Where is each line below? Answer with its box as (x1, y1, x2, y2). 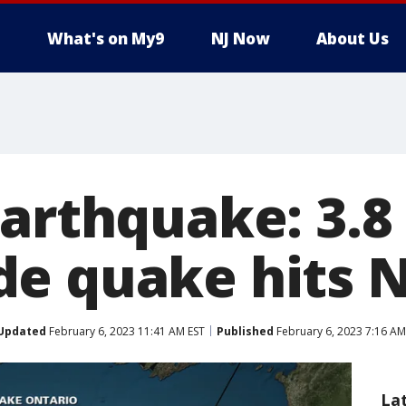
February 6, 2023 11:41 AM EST (46, 323, 205, 339)
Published (217, 323, 274, 339)
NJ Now (211, 28, 269, 49)
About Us (316, 28, 389, 49)
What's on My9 (47, 28, 164, 49)
